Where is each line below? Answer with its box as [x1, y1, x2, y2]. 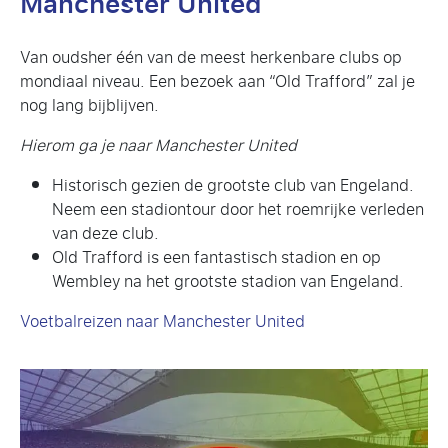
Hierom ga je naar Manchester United [20, 130, 297, 160]
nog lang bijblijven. [20, 90, 159, 120]
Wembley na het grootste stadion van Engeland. [52, 266, 404, 296]
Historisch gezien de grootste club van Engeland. [52, 170, 414, 200]
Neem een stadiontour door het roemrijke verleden [52, 194, 424, 224]
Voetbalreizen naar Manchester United [20, 306, 305, 336]
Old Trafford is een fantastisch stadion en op [52, 242, 381, 272]
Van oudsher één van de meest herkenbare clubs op [20, 42, 402, 72]
